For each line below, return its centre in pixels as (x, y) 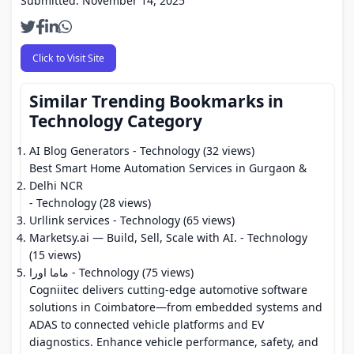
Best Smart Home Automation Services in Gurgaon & (168, 168)
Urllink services (70, 220)
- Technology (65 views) (172, 220)
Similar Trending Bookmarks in (156, 101)
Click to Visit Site (68, 58)
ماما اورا (49, 272)
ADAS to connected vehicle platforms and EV (147, 324)
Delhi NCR (56, 185)
